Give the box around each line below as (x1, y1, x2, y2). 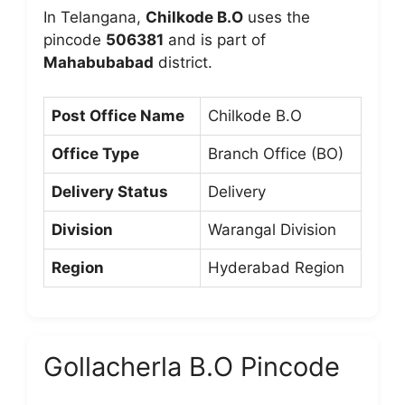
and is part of (164, 30, 266, 49)
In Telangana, (43, 7, 146, 26)
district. (154, 52, 212, 71)
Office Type (52, 145, 139, 163)
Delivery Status (52, 183, 168, 201)
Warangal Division (208, 221, 336, 239)
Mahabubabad (43, 52, 154, 71)
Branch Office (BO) (208, 145, 344, 163)
